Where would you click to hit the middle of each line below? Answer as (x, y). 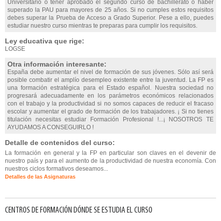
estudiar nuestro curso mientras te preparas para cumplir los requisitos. (102, 26)
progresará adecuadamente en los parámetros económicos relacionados (110, 96)
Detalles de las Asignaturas (40, 177)
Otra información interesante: (57, 64)
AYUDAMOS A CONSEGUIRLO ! (51, 127)
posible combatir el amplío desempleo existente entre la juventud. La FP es (110, 80)
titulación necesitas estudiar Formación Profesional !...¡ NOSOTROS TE (110, 119)
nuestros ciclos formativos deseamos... (56, 169)
